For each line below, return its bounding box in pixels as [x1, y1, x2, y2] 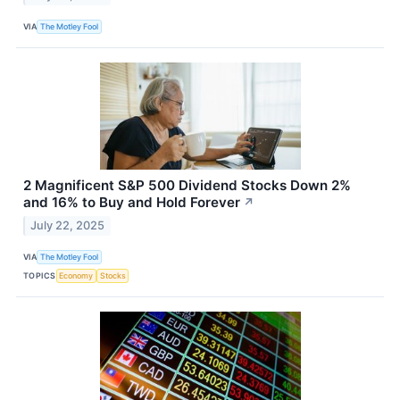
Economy [59, 270, 94, 280]
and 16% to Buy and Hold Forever [23, 194, 240, 212]
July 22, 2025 [30, 219, 105, 233]
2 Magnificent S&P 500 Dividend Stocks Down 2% [23, 177, 351, 195]
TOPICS [23, 270, 56, 280]
